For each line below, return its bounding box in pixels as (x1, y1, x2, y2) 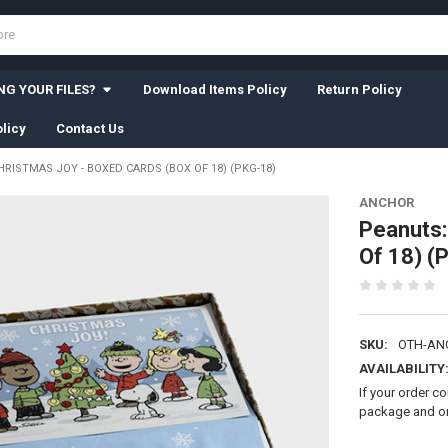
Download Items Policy (142, 81, 287, 97)
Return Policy (316, 81, 402, 97)
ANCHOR (358, 194, 414, 210)
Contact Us (55, 120, 124, 136)
